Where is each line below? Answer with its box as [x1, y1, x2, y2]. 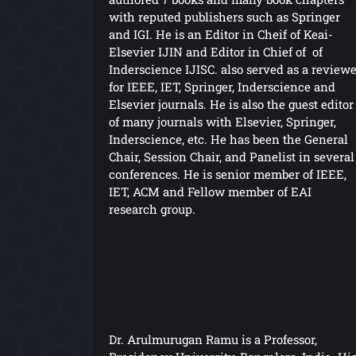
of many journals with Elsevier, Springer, [109, 113, 336, 130]
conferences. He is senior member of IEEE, [109, 165, 346, 182]
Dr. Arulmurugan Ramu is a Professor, [109, 331, 317, 347]
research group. [109, 200, 195, 217]
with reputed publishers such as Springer [109, 8, 340, 25]
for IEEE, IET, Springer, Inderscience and [109, 78, 335, 95]
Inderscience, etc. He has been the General [109, 130, 348, 147]
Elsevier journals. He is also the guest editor [109, 95, 354, 112]
